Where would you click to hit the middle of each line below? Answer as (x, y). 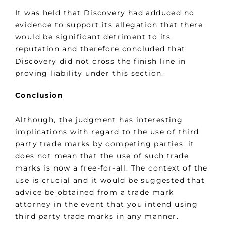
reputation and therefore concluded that (100, 49)
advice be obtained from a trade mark (95, 192)
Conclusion (39, 96)
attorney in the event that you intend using (107, 205)
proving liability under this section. (90, 73)
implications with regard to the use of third (107, 132)
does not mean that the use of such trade (102, 156)
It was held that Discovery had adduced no (105, 13)
